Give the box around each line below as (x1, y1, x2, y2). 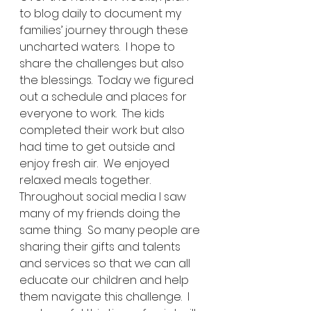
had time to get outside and (19, 139, 178, 155)
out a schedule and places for (19, 89, 190, 105)
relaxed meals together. (19, 172, 156, 188)
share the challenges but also (19, 56, 187, 72)
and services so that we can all (19, 255, 193, 271)
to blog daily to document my (19, 6, 184, 22)
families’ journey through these (19, 22, 191, 38)
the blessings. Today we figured (19, 72, 196, 88)
